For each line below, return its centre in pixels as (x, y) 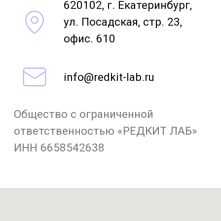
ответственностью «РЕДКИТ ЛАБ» (75, 30)
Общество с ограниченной (60, 18)
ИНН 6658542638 (42, 42)
